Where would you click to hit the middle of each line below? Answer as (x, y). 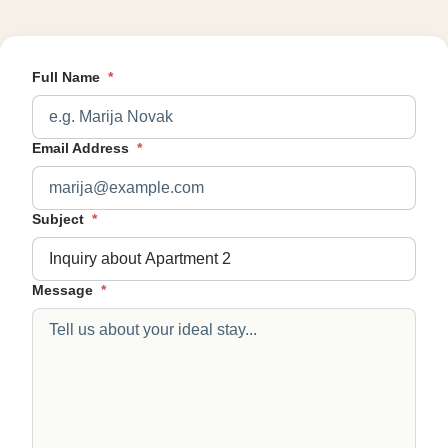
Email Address (82, 148)
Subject (60, 219)
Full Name (68, 77)
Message (64, 290)
